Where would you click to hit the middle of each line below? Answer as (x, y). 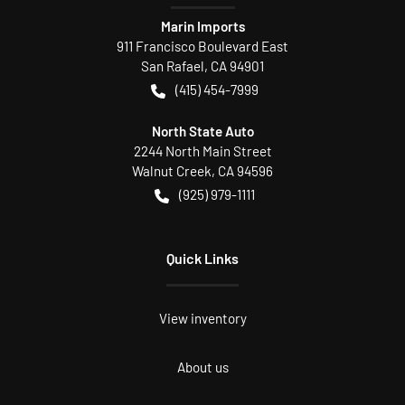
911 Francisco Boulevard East (202, 46)
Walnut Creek (172, 170)
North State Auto (202, 131)
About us (202, 367)
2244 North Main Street (202, 151)
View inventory (202, 318)
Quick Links (202, 258)
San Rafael (173, 66)
